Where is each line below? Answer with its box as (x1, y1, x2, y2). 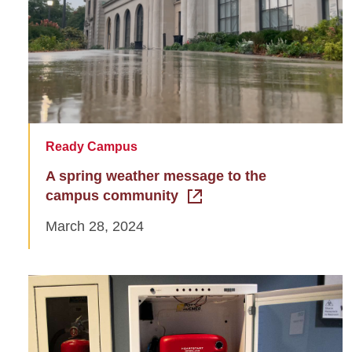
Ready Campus (46, 139, 137, 153)
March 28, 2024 (46, 218, 144, 234)
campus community (46, 187, 178, 203)
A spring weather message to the (46, 167, 266, 184)
